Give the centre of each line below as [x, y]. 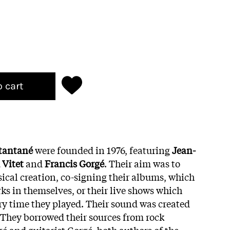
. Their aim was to [142, 163]
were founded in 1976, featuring [102, 150]
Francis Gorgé [74, 163]
